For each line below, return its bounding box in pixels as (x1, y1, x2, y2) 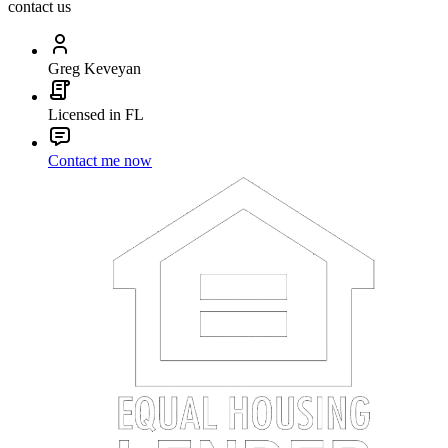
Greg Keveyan (48, 60, 141, 78)
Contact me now (48, 152, 152, 170)
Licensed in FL (48, 106, 144, 124)
